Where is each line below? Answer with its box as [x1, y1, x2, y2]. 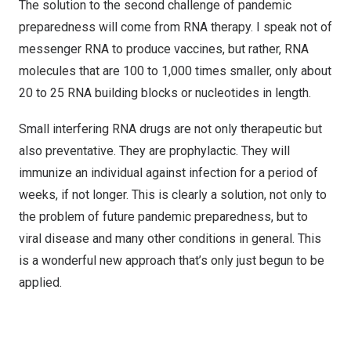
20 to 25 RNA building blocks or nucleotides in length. [19, 85, 311, 100]
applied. [19, 275, 62, 290]
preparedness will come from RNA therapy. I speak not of [19, 20, 332, 34]
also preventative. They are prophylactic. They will [19, 143, 290, 158]
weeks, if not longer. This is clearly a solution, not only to [19, 187, 327, 202]
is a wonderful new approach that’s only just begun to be [19, 253, 324, 268]
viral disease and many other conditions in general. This [19, 231, 321, 246]
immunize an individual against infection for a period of [19, 165, 318, 180]
